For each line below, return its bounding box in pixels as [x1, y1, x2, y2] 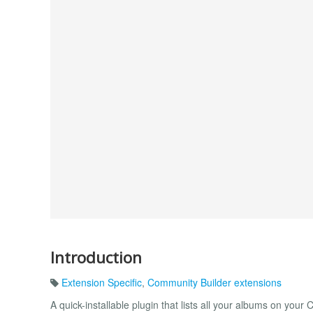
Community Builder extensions [147, 275, 282, 290]
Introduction [50, 246, 142, 268]
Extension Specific [61, 275, 142, 290]
